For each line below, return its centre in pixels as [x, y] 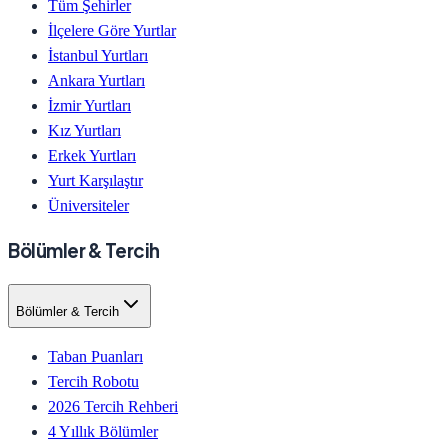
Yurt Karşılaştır [95, 180]
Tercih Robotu [93, 381]
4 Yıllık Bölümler [103, 431]
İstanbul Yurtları [98, 55]
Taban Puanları [95, 356]
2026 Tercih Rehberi [113, 406]
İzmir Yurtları [89, 105]
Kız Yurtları [84, 130]
